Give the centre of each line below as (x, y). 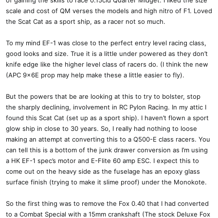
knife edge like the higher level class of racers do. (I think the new (107, 64)
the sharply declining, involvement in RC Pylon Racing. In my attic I (106, 107)
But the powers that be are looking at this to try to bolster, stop (103, 96)
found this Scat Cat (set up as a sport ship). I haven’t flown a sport (107, 118)
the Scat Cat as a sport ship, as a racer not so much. (86, 21)
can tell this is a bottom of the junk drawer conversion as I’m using (107, 150)
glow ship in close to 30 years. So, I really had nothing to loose (101, 128)
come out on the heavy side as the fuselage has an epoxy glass (103, 171)
